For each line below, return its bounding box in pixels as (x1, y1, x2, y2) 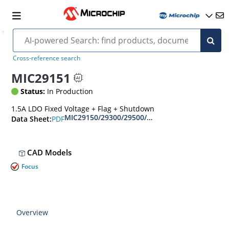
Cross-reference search (12, 54, 80, 62)
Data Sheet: (11, 114, 52, 124)
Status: (20, 86, 45, 96)
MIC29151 (11, 69, 71, 86)
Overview (16, 208, 49, 217)
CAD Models (25, 147, 72, 157)
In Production (45, 86, 94, 96)
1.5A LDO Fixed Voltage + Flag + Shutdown (11, 104, 155, 113)
